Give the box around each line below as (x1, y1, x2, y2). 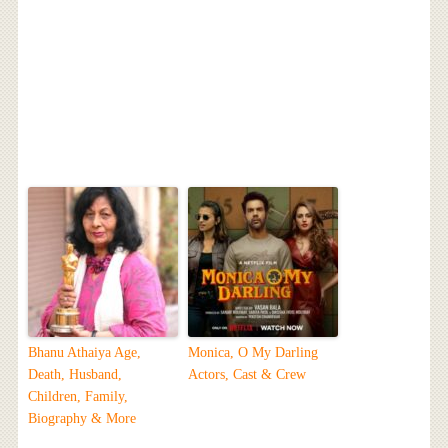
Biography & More (27, 410, 136, 426)
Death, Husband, (27, 366, 122, 382)
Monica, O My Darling (187, 344, 318, 360)
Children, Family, (27, 388, 128, 404)
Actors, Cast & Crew (187, 366, 306, 382)
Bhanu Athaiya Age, (27, 344, 141, 360)
